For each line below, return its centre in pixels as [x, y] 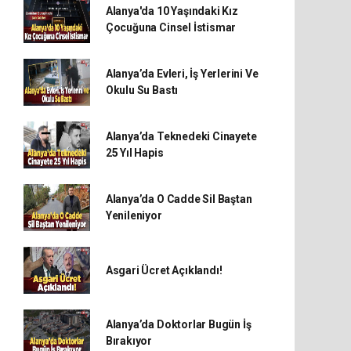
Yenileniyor [134, 216]
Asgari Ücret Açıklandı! [164, 270]
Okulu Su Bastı [142, 90]
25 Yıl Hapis [134, 153]
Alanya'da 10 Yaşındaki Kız [172, 11]
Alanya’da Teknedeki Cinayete [181, 137]
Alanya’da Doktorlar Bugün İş [178, 325]
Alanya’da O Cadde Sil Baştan [179, 199]
